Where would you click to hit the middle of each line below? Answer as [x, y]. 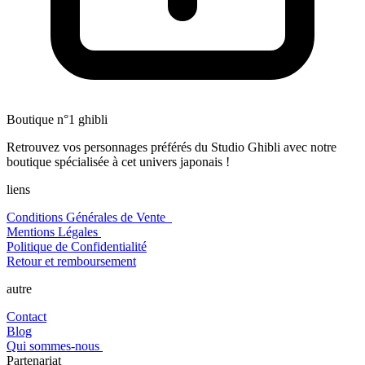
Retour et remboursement [71, 262]
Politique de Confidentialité [77, 247]
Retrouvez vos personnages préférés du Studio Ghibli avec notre [172, 147]
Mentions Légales [54, 232]
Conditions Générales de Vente [89, 218]
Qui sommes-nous [55, 346]
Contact [26, 317]
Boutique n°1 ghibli [57, 120]
